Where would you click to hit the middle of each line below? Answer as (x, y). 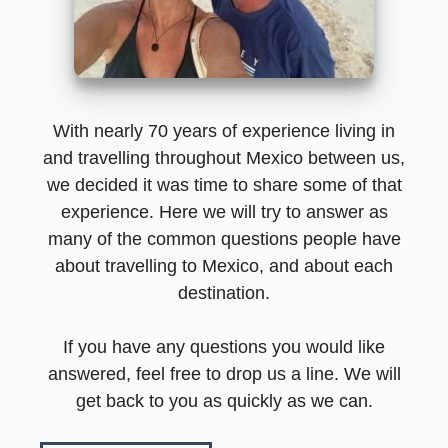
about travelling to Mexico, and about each (224, 265)
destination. (224, 292)
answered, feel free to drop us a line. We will (224, 373)
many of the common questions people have (224, 238)
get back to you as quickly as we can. (224, 400)
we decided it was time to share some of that (224, 184)
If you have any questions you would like (224, 346)
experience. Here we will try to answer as (224, 211)
